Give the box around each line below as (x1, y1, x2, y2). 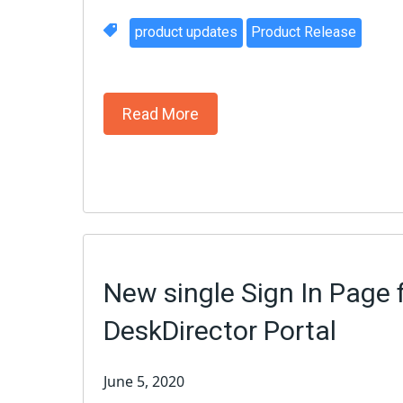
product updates (134, 23, 237, 41)
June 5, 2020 (103, 372, 185, 392)
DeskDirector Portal (103, 315, 337, 347)
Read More (122, 104, 200, 124)
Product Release (251, 23, 357, 41)
